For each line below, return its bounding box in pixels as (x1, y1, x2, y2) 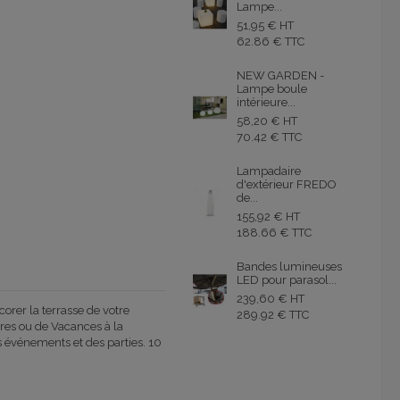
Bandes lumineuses (236, 260, 342, 274)
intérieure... (236, 96, 296, 110)
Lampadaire (236, 164, 301, 179)
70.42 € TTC (236, 130, 302, 145)
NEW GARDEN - (236, 69, 324, 83)
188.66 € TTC (236, 226, 312, 240)
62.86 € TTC (236, 35, 304, 49)
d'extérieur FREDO (236, 178, 337, 192)
